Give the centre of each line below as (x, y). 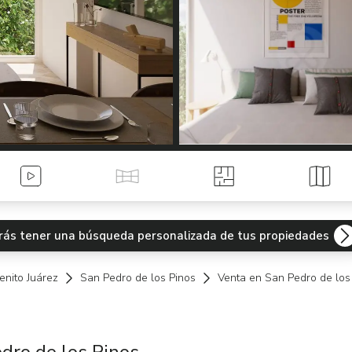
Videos (49, 184)
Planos (242, 184)
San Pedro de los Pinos (138, 278)
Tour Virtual (160, 184)
